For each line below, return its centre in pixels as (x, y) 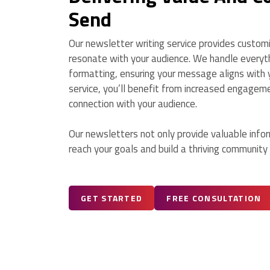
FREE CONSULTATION (214, 198)
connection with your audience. (133, 104)
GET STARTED (112, 198)
